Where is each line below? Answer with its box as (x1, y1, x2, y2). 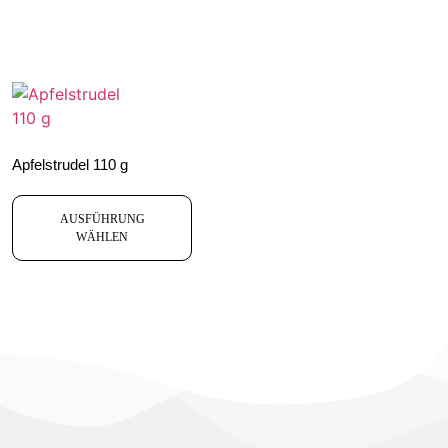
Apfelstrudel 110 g (12, 155, 128, 173)
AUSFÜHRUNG (59, 212, 145, 227)
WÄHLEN (76, 230, 128, 245)
